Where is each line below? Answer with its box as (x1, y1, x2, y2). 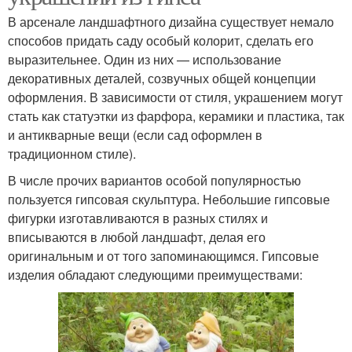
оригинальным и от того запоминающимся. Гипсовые (8, 246, 319, 265)
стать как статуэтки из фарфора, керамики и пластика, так (8, 106, 344, 125)
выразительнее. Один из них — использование (8, 49, 281, 68)
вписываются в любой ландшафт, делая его (8, 227, 266, 246)
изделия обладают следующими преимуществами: (8, 265, 302, 284)
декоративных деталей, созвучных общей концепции (8, 68, 316, 87)
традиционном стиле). (8, 144, 136, 163)
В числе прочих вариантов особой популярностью (8, 170, 301, 189)
